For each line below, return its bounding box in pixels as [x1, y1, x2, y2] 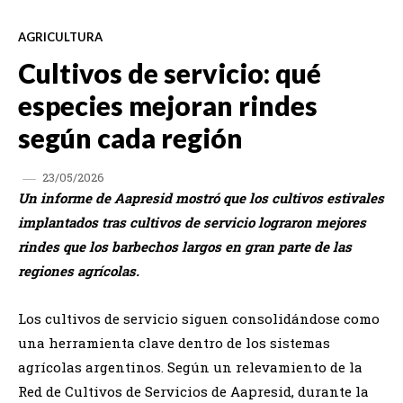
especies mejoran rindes [18, 88, 318, 121]
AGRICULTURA [18, 29, 103, 44]
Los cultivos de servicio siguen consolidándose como [18, 309, 380, 327]
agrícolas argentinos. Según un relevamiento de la [18, 357, 363, 376]
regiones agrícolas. [18, 261, 139, 280]
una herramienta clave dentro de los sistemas [18, 333, 330, 352]
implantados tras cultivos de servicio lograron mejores [18, 212, 366, 231]
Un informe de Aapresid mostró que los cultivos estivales [18, 188, 384, 207]
